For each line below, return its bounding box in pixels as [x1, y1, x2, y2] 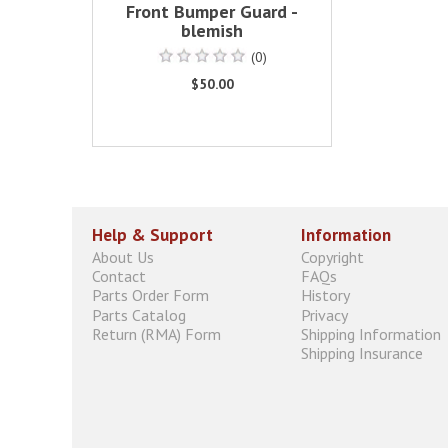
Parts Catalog [92, 304, 186, 325]
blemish [181, 19, 243, 43]
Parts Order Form [92, 285, 209, 306]
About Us [92, 246, 154, 267]
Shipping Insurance [301, 342, 423, 363]
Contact [92, 266, 146, 287]
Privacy [301, 304, 348, 325]
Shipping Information [301, 323, 441, 344]
